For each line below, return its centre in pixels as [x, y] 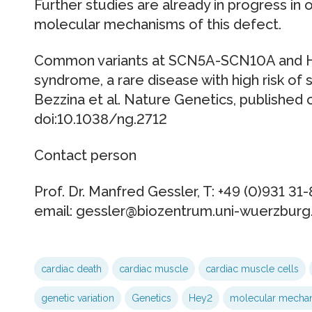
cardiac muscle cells [252, 269]
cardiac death [71, 269]
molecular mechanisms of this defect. [157, 25]
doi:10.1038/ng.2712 [100, 119]
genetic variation [77, 298]
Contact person [85, 156]
